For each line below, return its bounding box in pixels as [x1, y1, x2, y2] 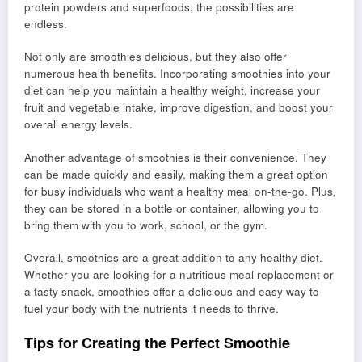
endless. [24, 16, 67, 32]
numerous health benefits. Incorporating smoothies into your [24, 65, 330, 82]
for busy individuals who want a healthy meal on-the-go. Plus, [24, 183, 336, 199]
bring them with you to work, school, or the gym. [24, 217, 267, 233]
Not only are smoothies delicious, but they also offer [24, 48, 287, 65]
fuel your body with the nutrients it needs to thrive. [24, 300, 279, 316]
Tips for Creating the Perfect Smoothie [24, 332, 290, 353]
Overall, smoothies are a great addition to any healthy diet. [24, 249, 322, 265]
